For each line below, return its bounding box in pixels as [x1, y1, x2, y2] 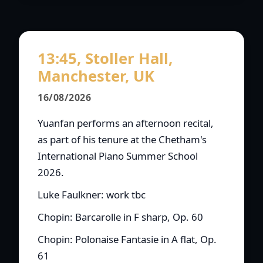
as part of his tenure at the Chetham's [38, 133, 207, 147]
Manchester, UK [38, 66, 154, 87]
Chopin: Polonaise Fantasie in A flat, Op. [38, 232, 217, 247]
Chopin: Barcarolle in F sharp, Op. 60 [38, 210, 203, 224]
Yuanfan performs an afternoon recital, [38, 116, 214, 130]
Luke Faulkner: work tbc [38, 188, 146, 202]
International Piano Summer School [38, 149, 198, 163]
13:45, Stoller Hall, [38, 48, 173, 69]
